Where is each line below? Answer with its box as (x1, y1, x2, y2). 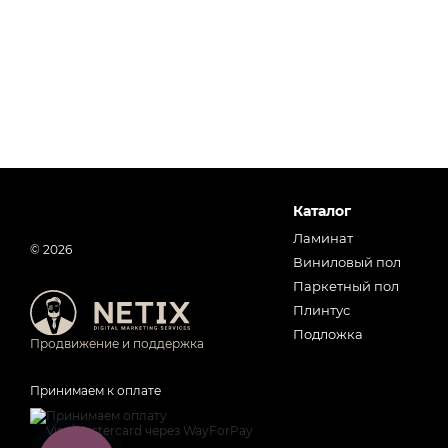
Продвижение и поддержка (30, 336, 204, 352)
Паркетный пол (292, 278, 399, 294)
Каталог (292, 202, 351, 220)
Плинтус (292, 302, 350, 318)
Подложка (292, 326, 363, 342)
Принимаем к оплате (30, 383, 161, 399)
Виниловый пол (292, 254, 401, 270)
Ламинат (292, 230, 353, 246)
